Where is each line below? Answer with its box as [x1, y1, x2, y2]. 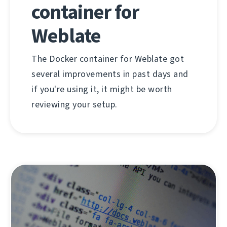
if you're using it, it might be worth [31, 83, 172, 96]
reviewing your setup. [31, 98, 118, 111]
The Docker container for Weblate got [31, 53, 184, 65]
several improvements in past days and [31, 68, 188, 81]
